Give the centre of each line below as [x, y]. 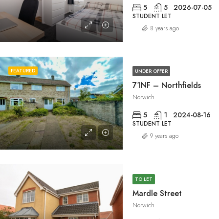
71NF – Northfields [167, 86]
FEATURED [23, 70]
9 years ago [164, 136]
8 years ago [164, 28]
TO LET [144, 179]
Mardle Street [157, 193]
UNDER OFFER [151, 71]
